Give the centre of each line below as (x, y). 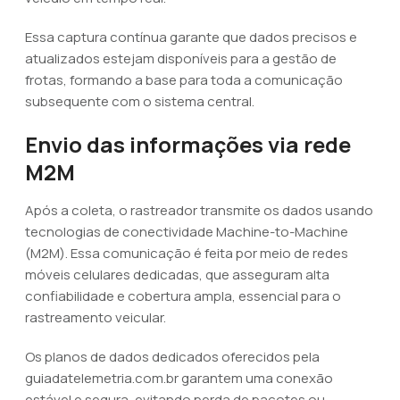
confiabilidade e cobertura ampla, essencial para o (183, 296)
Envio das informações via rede (188, 144)
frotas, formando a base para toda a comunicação (184, 80)
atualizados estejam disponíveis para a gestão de (181, 58)
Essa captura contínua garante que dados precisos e (191, 37)
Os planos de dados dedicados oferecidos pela (172, 357)
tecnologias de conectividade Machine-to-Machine (187, 232)
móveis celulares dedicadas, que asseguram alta (177, 275)
